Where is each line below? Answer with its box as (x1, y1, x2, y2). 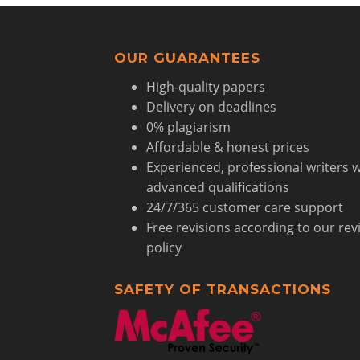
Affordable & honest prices (145, 138, 309, 156)
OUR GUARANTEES (113, 50, 260, 66)
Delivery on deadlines (145, 98, 276, 116)
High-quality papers (145, 78, 265, 96)
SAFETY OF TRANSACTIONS (113, 281, 331, 297)
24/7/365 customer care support (145, 198, 343, 216)
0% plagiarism (145, 118, 231, 136)
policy (145, 239, 182, 256)
